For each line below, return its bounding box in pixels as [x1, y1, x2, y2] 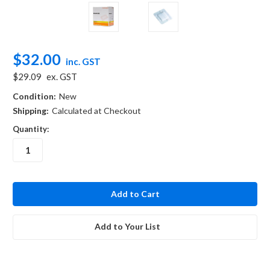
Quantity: [13, 124, 49, 134]
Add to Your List [94, 221, 160, 232]
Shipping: [13, 105, 49, 116]
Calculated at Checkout [51, 105, 141, 116]
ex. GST [46, 71, 77, 82]
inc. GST [65, 55, 101, 67]
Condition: [13, 90, 56, 101]
